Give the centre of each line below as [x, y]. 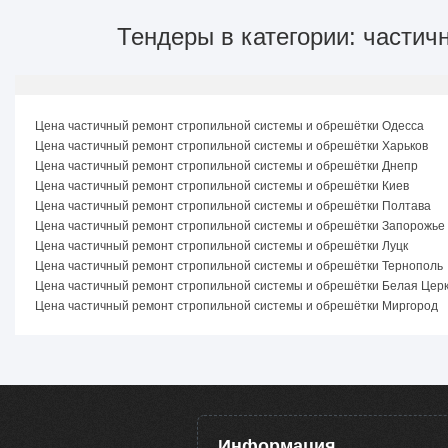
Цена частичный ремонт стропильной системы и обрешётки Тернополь [239, 266]
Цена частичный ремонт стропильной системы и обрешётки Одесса [229, 126]
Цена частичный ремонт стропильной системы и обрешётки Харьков [231, 146]
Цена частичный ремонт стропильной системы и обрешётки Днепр [226, 166]
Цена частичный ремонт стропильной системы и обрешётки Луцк [221, 246]
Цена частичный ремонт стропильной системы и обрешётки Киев [222, 186]
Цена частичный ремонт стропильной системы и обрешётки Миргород [236, 306]
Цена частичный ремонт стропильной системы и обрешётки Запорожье [240, 226]
